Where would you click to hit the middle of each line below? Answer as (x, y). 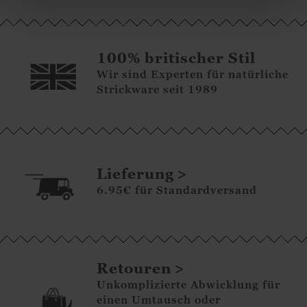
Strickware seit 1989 (158, 89)
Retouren (134, 268)
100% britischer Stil (176, 58)
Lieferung (136, 174)
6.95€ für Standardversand (177, 190)
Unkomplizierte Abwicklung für (189, 284)
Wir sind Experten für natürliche (193, 74)
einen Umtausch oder (159, 299)
